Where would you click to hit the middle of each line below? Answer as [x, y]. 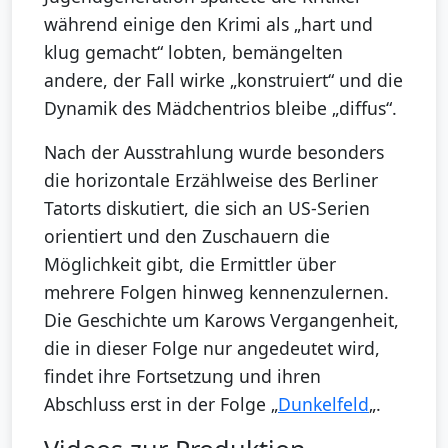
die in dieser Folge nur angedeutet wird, [212, 347]
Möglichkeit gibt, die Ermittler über [190, 263]
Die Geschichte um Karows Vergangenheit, [221, 319]
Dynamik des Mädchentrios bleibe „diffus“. [220, 107]
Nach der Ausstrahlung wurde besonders [214, 151]
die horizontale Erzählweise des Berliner [211, 179]
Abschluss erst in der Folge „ [161, 403]
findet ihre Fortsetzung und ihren [182, 375]
